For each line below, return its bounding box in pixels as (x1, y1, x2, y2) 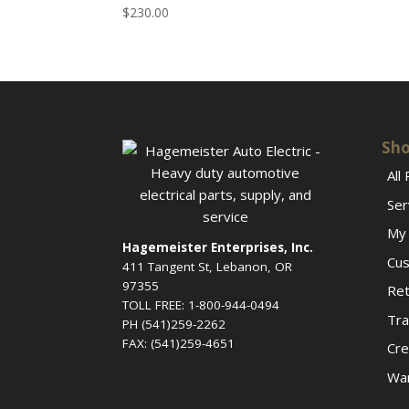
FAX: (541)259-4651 (122, 335, 236, 352)
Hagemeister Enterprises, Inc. (122, 239, 314, 257)
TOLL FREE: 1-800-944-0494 (122, 297, 280, 314)
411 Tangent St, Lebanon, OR (122, 258, 293, 276)
